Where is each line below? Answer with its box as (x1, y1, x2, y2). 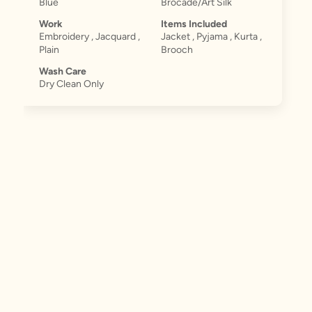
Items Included (161, 17, 228, 30)
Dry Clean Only (38, 77, 104, 90)
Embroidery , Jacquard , (38, 30, 140, 42)
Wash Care (38, 65, 86, 77)
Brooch (161, 43, 194, 56)
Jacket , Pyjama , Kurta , (161, 30, 263, 42)
